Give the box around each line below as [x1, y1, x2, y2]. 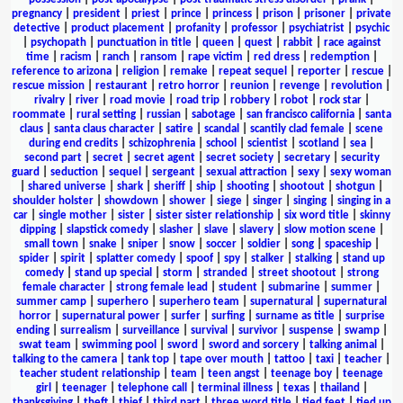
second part [23, 151, 82, 164]
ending [15, 324, 49, 336]
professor [231, 22, 278, 34]
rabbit [282, 36, 313, 49]
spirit [59, 252, 85, 264]
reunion [230, 79, 269, 92]
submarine [268, 281, 320, 293]
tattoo [274, 353, 305, 365]
